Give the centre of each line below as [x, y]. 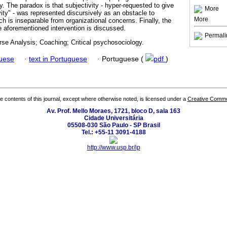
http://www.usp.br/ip [113, 148]
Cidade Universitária [113, 118]
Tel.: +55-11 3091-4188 [113, 133]
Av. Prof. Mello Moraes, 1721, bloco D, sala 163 [113, 111]
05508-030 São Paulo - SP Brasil [113, 125]
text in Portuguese [58, 59]
